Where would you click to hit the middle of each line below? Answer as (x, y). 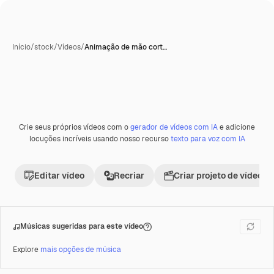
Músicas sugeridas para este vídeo (82, 226)
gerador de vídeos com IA (174, 127)
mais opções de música (81, 250)
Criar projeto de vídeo (218, 176)
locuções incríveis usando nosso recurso (100, 139)
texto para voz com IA (208, 139)
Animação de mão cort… (126, 47)
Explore (27, 250)
